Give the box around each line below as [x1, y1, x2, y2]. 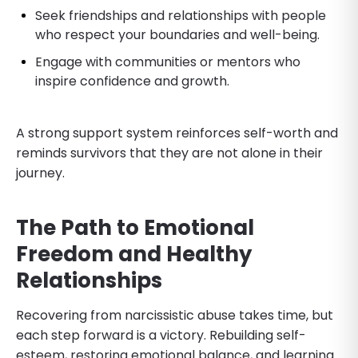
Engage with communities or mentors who [35, 52, 300, 71]
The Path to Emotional [16, 213, 254, 242]
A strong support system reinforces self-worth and [16, 123, 338, 142]
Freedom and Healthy [16, 239, 252, 268]
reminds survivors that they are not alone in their [16, 143, 323, 162]
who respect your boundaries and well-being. [35, 25, 320, 44]
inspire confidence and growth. [35, 71, 229, 90]
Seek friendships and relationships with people [35, 6, 326, 25]
